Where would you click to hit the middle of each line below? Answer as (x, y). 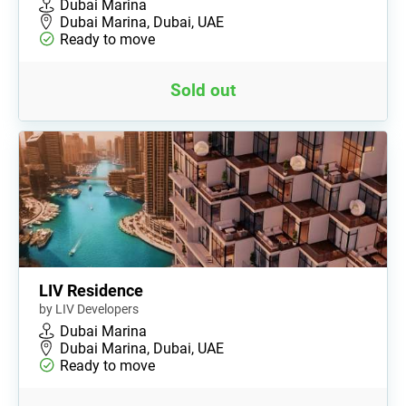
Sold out (203, 90)
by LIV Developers (89, 309)
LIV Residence (91, 290)
